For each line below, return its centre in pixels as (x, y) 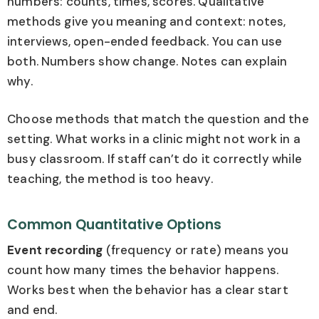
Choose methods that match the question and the (158, 119)
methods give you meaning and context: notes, (147, 21)
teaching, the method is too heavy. (110, 179)
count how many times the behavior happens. (143, 270)
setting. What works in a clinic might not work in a (154, 139)
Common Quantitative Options (114, 224)
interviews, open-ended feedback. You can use (145, 41)
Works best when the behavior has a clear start (148, 290)
